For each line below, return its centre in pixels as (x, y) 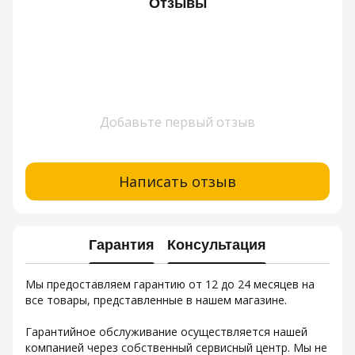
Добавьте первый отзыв (177, 122)
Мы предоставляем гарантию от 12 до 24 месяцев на (170, 284)
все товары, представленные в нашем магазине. (156, 300)
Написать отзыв (177, 181)
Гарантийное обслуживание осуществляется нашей (166, 332)
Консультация (217, 244)
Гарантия (122, 244)
